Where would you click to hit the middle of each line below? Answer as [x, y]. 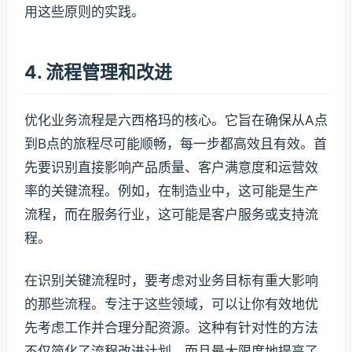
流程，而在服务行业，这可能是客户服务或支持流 [171, 214]
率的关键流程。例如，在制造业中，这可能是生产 [171, 191]
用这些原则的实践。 [84, 11]
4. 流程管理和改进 [98, 72]
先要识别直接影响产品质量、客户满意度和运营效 [171, 167]
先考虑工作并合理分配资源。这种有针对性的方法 [171, 327]
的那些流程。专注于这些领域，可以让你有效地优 [171, 304]
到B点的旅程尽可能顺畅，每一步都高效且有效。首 [176, 143]
